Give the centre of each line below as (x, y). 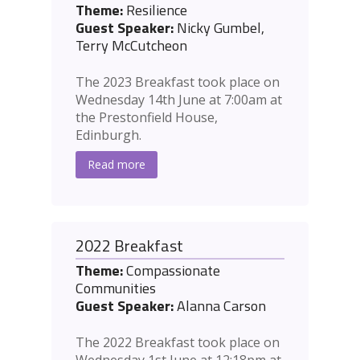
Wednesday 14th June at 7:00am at (179, 100)
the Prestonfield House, (147, 118)
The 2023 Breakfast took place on (178, 82)
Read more (117, 165)
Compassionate (172, 271)
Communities (116, 288)
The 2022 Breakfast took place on (178, 343)
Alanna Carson (220, 306)
